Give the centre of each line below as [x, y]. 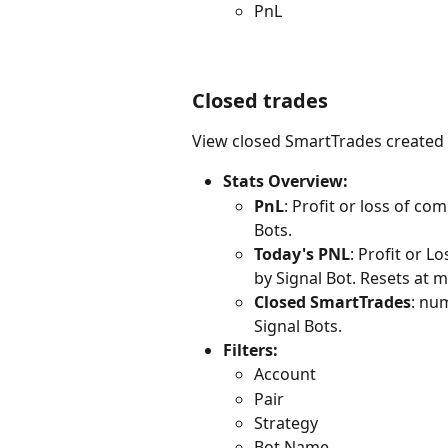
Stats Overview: [285, 181]
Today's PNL [302, 253]
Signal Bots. [298, 325]
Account [285, 374]
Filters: [252, 349]
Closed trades [260, 100]
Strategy [286, 422]
